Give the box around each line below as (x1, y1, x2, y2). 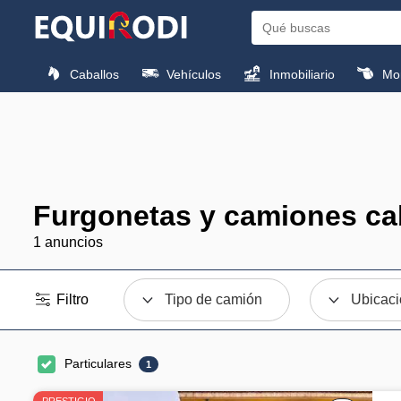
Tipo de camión (165, 292, 263, 307)
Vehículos (163, 67, 222, 81)
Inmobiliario (265, 67, 335, 81)
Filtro (53, 292, 90, 307)
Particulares (64, 356, 132, 371)
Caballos (66, 67, 120, 81)
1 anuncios (33, 235, 103, 250)
